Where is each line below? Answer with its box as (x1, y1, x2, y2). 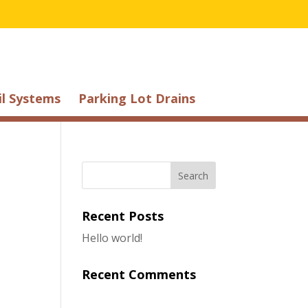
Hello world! (82, 230, 143, 245)
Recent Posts (82, 208, 164, 224)
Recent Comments (82, 266, 197, 283)
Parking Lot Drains (78, 90, 195, 107)
